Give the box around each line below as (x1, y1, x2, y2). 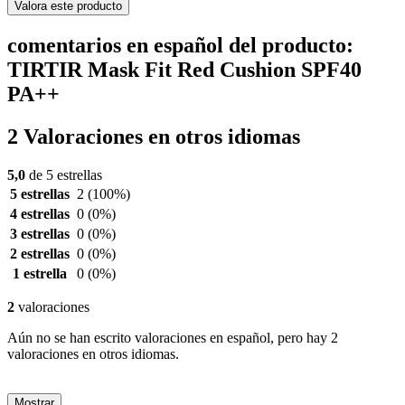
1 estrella (13, 266, 67, 282)
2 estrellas (10, 246, 70, 262)
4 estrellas (10, 206, 70, 222)
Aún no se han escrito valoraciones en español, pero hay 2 (7, 330, 338, 346)
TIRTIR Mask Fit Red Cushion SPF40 (7, 58, 362, 82)
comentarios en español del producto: (7, 33, 353, 58)
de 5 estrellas (25, 167, 102, 184)
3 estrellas (10, 226, 70, 242)
